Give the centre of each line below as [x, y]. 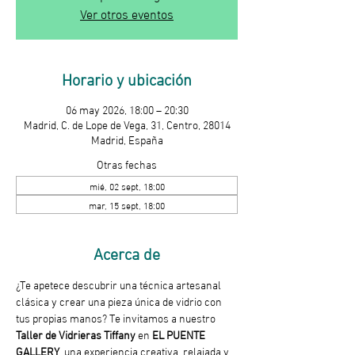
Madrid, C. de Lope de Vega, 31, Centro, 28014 [127, 124]
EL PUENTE [180, 334]
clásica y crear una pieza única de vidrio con [120, 300]
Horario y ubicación [127, 78]
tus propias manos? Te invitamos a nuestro [117, 317]
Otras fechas [127, 163]
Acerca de [127, 252]
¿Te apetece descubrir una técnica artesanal [120, 284]
